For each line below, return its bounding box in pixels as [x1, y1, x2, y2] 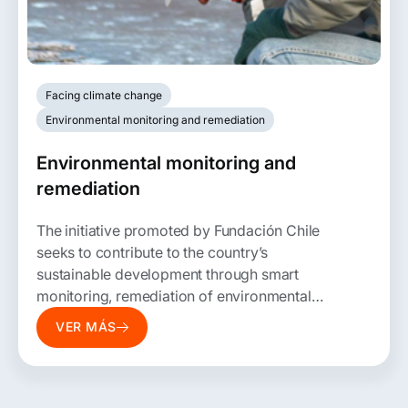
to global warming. [36, 330, 161, 349]
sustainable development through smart [36, 264, 300, 283]
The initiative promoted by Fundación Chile [36, 220, 321, 240]
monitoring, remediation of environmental [36, 286, 311, 305]
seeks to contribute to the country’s [36, 242, 269, 261]
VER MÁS [56, 319, 117, 335]
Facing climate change [46, 87, 162, 102]
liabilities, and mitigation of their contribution [36, 308, 331, 327]
